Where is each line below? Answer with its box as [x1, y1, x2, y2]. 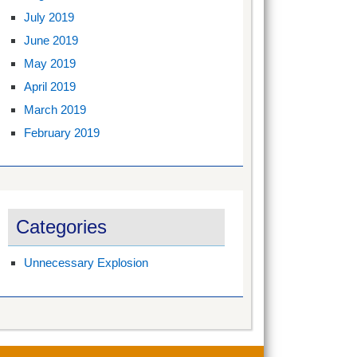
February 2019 [24, 125, 100, 139]
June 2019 [24, 33, 79, 47]
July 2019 [24, 10, 75, 24]
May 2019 [24, 56, 76, 70]
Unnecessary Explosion [24, 256, 149, 270]
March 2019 [24, 102, 87, 116]
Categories [16, 216, 108, 238]
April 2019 [24, 79, 76, 93]
